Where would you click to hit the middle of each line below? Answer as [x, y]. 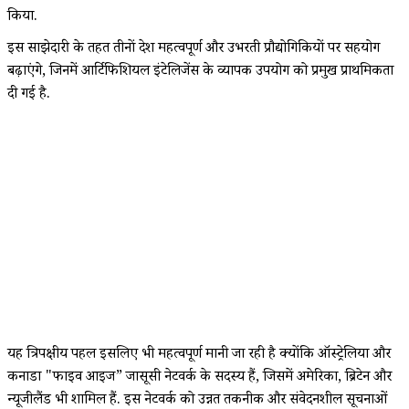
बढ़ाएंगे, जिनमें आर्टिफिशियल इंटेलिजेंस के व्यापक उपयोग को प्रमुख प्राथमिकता [200, 72]
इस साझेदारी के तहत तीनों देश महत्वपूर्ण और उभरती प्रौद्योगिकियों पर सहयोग [194, 49]
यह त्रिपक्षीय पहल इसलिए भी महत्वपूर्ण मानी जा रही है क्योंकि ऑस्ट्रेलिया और [199, 355]
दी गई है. [29, 95]
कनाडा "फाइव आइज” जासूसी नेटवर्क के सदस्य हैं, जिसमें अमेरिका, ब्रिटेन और [199, 378]
